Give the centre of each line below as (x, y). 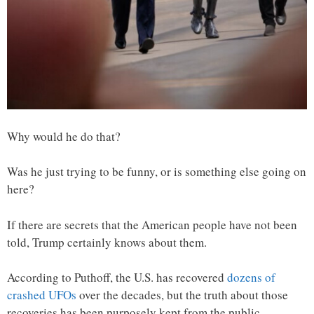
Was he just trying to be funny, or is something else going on (157, 172)
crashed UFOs (42, 295)
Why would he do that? (64, 136)
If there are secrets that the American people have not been (152, 224)
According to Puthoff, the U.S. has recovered (117, 278)
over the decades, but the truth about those (182, 295)
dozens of (251, 278)
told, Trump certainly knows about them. (107, 242)
